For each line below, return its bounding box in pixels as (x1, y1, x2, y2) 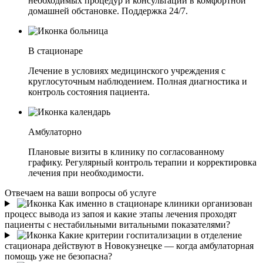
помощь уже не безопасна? (5, 251, 112, 262)
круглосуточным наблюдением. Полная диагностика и (28, 76, 247, 87)
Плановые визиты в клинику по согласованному (28, 147, 224, 157)
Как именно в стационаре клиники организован (56, 198, 252, 209)
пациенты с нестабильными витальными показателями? (5, 220, 230, 230)
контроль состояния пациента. (28, 87, 150, 97)
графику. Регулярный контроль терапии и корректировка (28, 157, 257, 168)
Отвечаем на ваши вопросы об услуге (5, 188, 156, 198)
